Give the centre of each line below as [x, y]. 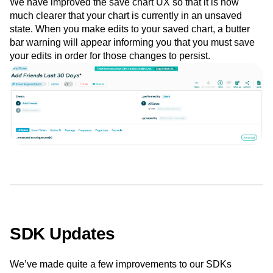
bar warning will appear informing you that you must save [132, 43]
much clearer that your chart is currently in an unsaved [126, 16]
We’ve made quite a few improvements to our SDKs [121, 264]
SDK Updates [62, 233]
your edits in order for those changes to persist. [110, 56]
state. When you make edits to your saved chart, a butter [130, 29]
